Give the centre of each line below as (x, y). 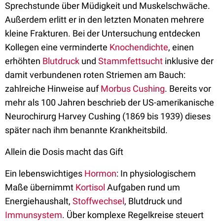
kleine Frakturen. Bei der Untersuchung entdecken (103, 33)
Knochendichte (139, 47)
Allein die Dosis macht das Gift (64, 152)
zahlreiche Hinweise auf (53, 89)
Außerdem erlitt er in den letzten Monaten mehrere (105, 19)
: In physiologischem (156, 173)
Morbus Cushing (133, 89)
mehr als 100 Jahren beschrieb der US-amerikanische (110, 102)
